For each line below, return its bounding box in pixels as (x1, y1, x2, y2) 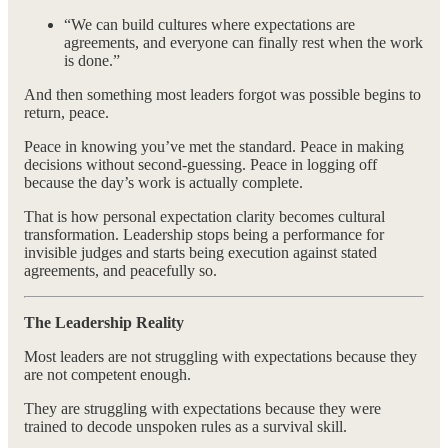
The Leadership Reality (24, 314, 184, 332)
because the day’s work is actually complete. (24, 174, 303, 192)
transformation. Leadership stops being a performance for (24, 226, 384, 244)
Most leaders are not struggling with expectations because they (24, 348, 417, 366)
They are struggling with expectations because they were (24, 400, 381, 418)
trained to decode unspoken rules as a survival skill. (24, 418, 347, 436)
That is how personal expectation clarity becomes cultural (24, 208, 385, 226)
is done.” (64, 52, 120, 70)
